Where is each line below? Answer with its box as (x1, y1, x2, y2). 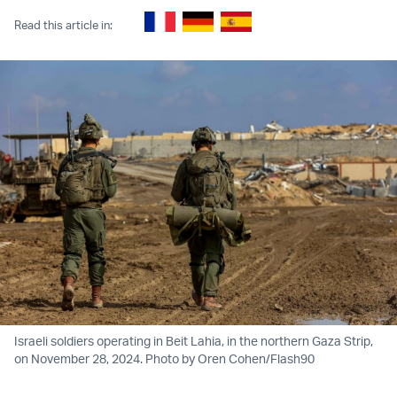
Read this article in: (14, 17, 113, 32)
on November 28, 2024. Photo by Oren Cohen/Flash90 (14, 351, 315, 367)
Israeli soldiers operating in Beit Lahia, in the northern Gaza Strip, (14, 333, 373, 349)
